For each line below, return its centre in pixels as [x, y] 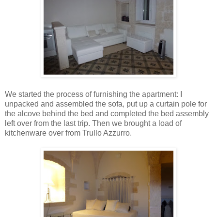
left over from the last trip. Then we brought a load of [93, 124]
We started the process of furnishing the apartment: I [93, 94]
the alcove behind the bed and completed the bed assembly [107, 114]
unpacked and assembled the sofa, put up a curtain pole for [106, 104]
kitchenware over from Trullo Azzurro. [68, 133]
